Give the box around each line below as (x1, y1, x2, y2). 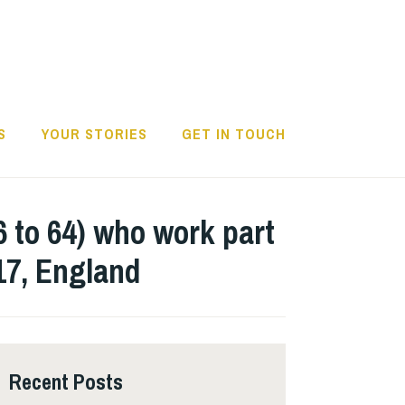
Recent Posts (9, 366, 123, 396)
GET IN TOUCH (182, 124, 286, 145)
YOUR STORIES (41, 124, 147, 145)
